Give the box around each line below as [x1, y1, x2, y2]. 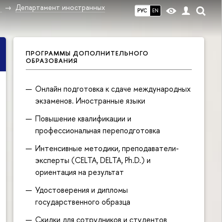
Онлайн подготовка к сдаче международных [35, 83, 191, 94]
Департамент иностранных [15, 2, 105, 12]
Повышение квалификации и [35, 112, 132, 124]
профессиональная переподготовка [35, 124, 161, 136]
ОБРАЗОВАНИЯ [26, 56, 78, 65]
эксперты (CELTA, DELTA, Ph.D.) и [35, 154, 151, 166]
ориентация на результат [35, 166, 124, 177]
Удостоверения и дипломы [35, 184, 128, 195]
